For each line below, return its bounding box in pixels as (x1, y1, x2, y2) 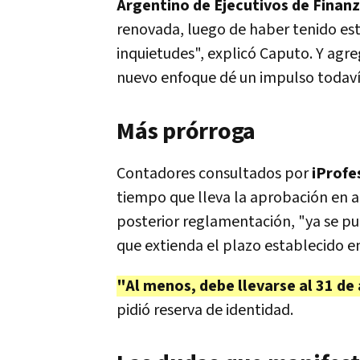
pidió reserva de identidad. (117, 300, 293, 321)
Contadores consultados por (117, 163, 312, 184)
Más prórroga (117, 116, 256, 148)
